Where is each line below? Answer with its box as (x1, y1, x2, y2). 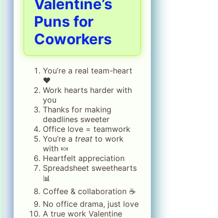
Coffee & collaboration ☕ (43, 186, 136, 196)
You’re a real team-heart (43, 66, 132, 75)
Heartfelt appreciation (43, 153, 125, 163)
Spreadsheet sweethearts (43, 163, 137, 173)
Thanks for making (43, 105, 111, 114)
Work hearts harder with (43, 85, 132, 95)
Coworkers (34, 30, 112, 48)
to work (92, 134, 124, 144)
